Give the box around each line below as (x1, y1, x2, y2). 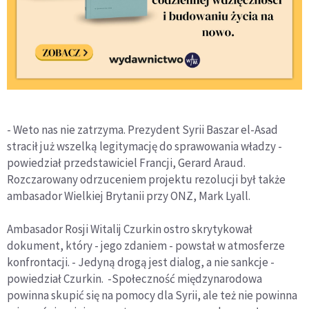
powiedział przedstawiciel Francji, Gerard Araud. (7, 154, 246, 170)
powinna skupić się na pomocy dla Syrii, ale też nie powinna (7, 287, 297, 303)
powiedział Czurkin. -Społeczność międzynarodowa (7, 270, 262, 286)
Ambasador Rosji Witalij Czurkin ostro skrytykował (7, 221, 252, 237)
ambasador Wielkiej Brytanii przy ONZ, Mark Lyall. (7, 188, 250, 203)
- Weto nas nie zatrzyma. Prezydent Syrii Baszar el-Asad (7, 121, 278, 137)
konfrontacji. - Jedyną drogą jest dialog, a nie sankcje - (7, 254, 275, 270)
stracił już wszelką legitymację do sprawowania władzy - (7, 138, 282, 154)
